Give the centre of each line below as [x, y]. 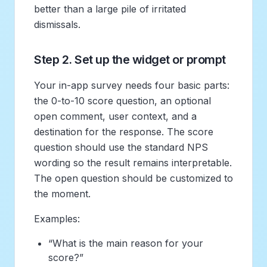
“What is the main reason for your [126, 243]
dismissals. [57, 24]
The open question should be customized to [133, 178]
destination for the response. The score [124, 131]
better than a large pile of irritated [110, 9]
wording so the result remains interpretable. [133, 162]
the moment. [62, 193]
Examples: [57, 218]
